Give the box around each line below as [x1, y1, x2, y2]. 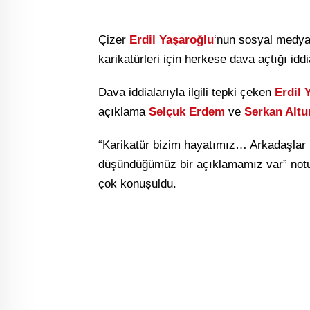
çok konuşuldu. [98, 177, 176, 191]
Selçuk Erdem [149, 105, 225, 119]
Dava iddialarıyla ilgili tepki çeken [98, 86, 275, 100]
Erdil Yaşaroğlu [129, 33, 214, 47]
